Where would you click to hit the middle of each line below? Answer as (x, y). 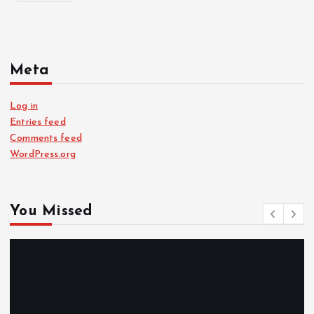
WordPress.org (43, 155)
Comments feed (46, 139)
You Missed (51, 211)
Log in (24, 107)
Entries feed (38, 123)
